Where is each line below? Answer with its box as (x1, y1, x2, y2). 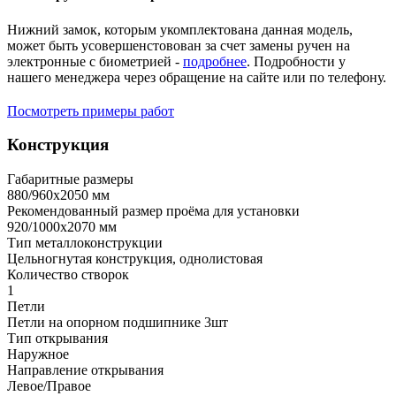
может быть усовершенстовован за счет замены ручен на (7, 37, 350, 53)
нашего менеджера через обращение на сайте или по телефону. (7, 69, 386, 85)
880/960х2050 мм (7, 187, 110, 203)
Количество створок (7, 267, 129, 283)
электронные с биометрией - (7, 53, 183, 69)
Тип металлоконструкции (7, 235, 163, 251)
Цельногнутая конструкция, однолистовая (7, 251, 263, 267)
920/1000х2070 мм (7, 219, 117, 235)
